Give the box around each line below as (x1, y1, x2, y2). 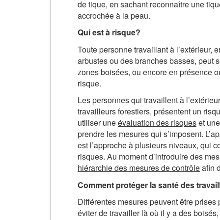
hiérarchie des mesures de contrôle (78, 162, 200, 174)
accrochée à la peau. (78, 9, 150, 21)
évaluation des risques (118, 117, 196, 129)
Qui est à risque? (78, 27, 140, 38)
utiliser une (78, 117, 118, 129)
